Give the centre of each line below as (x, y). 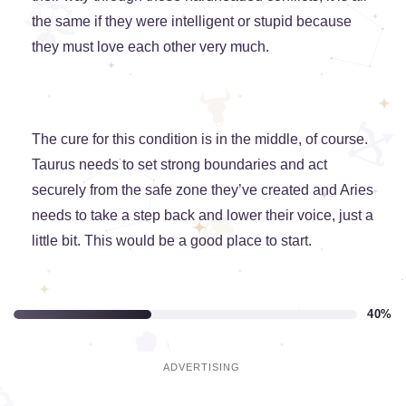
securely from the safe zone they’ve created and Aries (203, 190)
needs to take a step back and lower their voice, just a (203, 216)
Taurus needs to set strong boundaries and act (179, 165)
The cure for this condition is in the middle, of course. (200, 140)
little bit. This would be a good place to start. (172, 241)
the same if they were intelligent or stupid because (192, 22)
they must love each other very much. (150, 47)
